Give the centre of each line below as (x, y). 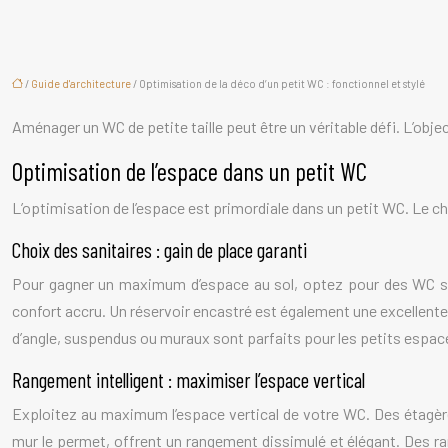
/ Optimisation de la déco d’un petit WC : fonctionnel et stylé (278, 83)
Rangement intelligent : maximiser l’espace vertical (188, 379)
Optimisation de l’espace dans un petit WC (189, 171)
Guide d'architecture (81, 83)
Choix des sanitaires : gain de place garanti (159, 249)
